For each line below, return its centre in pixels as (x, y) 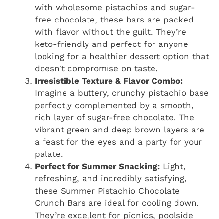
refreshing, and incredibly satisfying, (111, 178)
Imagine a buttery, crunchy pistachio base (122, 93)
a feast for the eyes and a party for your (118, 142)
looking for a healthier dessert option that (122, 56)
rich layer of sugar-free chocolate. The (114, 117)
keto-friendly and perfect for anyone (111, 44)
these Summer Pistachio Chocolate (107, 190)
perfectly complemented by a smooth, (114, 105)
